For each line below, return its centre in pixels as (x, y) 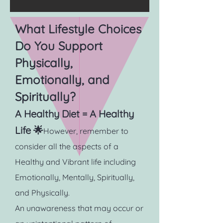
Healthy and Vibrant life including (75, 162)
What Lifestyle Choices (78, 29)
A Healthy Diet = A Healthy (74, 114)
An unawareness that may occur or (79, 208)
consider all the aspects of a (67, 146)
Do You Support (59, 46)
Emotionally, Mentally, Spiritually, (75, 177)
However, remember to (86, 131)
